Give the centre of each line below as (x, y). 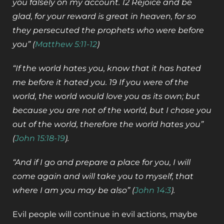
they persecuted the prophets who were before (108, 30)
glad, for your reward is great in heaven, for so (104, 16)
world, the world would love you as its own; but (106, 96)
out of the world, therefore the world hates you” (108, 124)
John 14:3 (153, 190)
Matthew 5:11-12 (66, 44)
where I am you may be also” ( (73, 190)
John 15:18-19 (40, 138)
